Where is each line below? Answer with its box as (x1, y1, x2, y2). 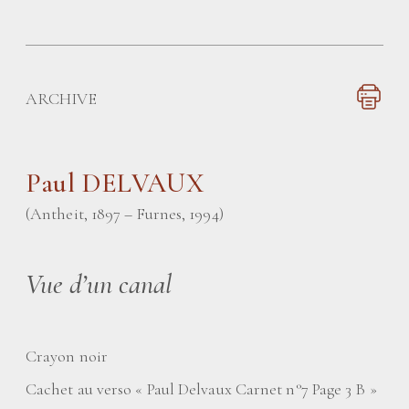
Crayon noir (26, 346, 108, 366)
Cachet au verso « (26, 379, 143, 399)
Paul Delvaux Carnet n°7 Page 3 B (146, 379, 366, 399)
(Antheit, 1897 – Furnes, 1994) (26, 204, 224, 224)
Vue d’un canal (26, 267, 173, 301)
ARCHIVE (26, 89, 97, 109)
